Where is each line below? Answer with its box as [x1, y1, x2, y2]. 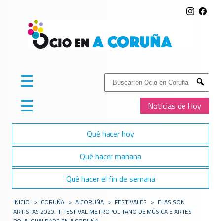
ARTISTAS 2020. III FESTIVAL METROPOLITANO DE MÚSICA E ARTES [13, 207, 192, 217]
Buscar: [104, 72, 128, 84]
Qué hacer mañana [80, 150, 141, 162]
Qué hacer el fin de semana [66, 172, 155, 184]
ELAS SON [158, 197, 185, 207]
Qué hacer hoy [87, 128, 134, 140]
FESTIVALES [115, 197, 147, 207]
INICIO [13, 197, 30, 207]
